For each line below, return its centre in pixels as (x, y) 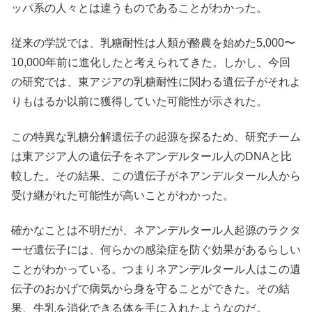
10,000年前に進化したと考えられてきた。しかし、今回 (151, 63)
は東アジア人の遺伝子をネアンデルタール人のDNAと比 (151, 156)
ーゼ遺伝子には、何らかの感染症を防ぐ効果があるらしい (156, 250)
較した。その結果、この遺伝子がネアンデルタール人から (156, 175)
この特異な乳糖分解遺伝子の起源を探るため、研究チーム (156, 136)
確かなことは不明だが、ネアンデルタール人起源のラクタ (156, 231)
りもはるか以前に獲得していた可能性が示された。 (139, 102)
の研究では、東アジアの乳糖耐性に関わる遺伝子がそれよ (156, 82)
